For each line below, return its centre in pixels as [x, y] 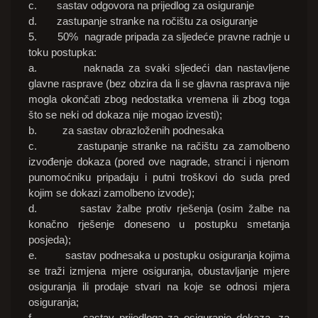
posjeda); [50, 240]
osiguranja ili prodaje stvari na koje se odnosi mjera [159, 287]
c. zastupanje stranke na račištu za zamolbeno [159, 146]
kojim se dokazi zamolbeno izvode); [111, 193]
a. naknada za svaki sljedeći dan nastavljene [159, 68]
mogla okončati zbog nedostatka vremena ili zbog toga [159, 99]
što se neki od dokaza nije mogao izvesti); [125, 115]
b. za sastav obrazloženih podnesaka [126, 131]
